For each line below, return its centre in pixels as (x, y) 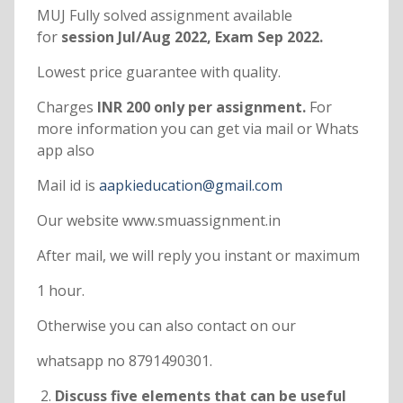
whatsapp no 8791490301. (124, 361)
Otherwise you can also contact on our (166, 326)
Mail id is (67, 186)
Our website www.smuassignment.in (158, 221)
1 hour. (60, 291)
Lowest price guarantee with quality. (158, 72)
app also (65, 151)
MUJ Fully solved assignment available (164, 16)
